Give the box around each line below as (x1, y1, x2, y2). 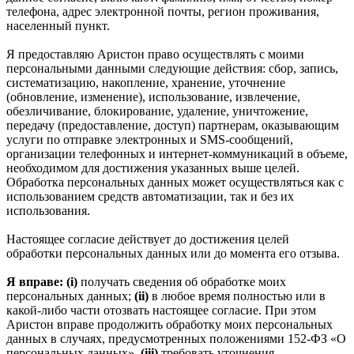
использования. (6, 203, 90, 217)
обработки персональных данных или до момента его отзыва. (6, 246, 340, 260)
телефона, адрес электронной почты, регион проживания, (6, 4, 319, 18)
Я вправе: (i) (6, 274, 77, 288)
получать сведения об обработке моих (77, 274, 286, 288)
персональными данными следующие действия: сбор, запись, (6, 61, 338, 75)
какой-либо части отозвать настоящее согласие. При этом (6, 303, 316, 317)
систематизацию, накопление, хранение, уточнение (6, 75, 285, 89)
